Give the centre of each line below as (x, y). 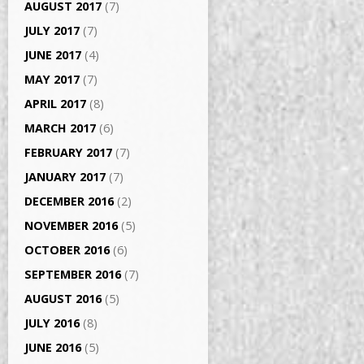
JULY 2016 (52, 323)
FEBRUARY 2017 (68, 152)
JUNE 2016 (53, 347)
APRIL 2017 (55, 104)
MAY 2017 (52, 79)
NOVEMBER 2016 (71, 225)
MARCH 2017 (60, 128)
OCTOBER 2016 (67, 250)
